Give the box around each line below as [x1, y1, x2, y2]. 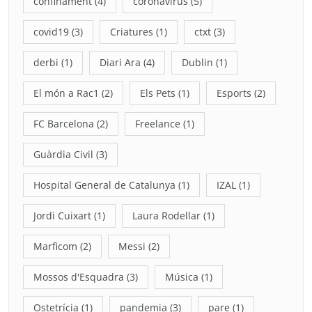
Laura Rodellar [132, 208, 201, 222]
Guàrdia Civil [33, 147, 93, 161]
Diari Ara [100, 55, 141, 69]
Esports [217, 86, 251, 100]
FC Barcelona [33, 116, 94, 130]
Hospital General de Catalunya [33, 178, 175, 192]
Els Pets [140, 86, 175, 100]
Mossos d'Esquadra [33, 270, 124, 283]
